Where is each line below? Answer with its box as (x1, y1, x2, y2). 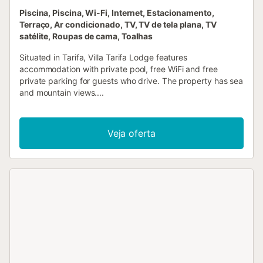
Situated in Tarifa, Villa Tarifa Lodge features (19, 52, 188, 63)
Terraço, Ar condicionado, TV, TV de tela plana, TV (19, 19, 217, 30)
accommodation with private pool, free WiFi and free (19, 64, 218, 75)
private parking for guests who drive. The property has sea (19, 76, 244, 86)
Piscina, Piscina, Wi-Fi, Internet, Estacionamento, (19, 8, 214, 18)
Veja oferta (107, 127, 156, 140)
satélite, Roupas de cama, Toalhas (19, 31, 153, 42)
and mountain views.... (19, 87, 104, 98)
